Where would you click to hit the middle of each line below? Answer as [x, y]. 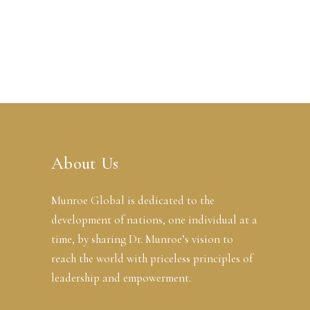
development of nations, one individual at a [154, 219]
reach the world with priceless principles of [152, 258]
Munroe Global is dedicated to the [133, 200]
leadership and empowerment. [121, 277]
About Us [85, 163]
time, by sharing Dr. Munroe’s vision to [142, 239]
